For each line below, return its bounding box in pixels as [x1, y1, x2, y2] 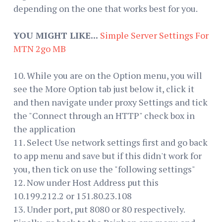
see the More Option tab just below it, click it [13, 82, 194, 95]
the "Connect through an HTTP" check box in [13, 109, 195, 121]
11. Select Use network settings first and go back [13, 136, 208, 148]
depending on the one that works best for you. [13, 2, 198, 14]
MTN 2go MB [13, 42, 66, 55]
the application [13, 122, 75, 135]
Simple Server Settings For [100, 29, 209, 41]
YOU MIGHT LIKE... [13, 29, 98, 41]
